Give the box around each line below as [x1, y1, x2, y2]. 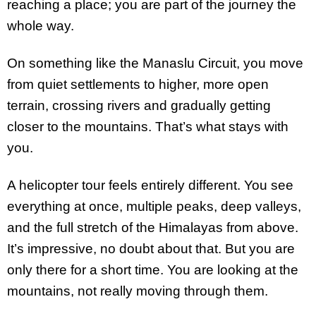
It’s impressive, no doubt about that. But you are [7, 241, 295, 256]
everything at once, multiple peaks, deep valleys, [7, 198, 301, 214]
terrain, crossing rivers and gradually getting [7, 98, 271, 114]
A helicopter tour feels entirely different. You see [7, 177, 293, 193]
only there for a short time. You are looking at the [7, 262, 298, 277]
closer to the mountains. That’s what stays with [7, 119, 288, 135]
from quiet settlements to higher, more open [7, 77, 269, 92]
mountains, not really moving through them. [7, 283, 268, 298]
